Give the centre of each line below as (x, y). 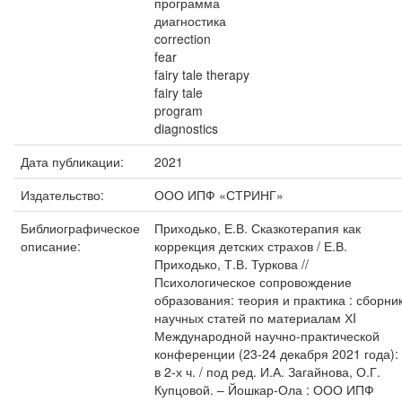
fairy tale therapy (202, 74)
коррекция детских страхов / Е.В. (251, 246)
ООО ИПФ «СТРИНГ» (219, 195)
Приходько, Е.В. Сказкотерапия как (258, 228)
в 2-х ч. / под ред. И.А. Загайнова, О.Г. (267, 371)
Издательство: (64, 195)
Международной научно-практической (267, 336)
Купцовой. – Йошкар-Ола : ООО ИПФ (264, 389)
